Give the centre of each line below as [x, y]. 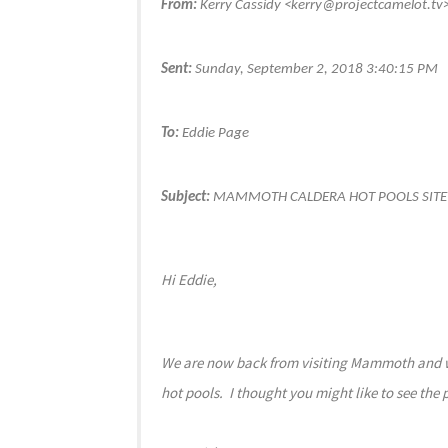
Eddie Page [214, 133]
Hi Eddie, [189, 280]
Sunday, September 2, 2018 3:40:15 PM [315, 69]
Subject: [185, 197]
